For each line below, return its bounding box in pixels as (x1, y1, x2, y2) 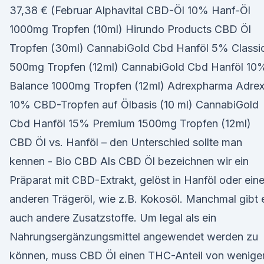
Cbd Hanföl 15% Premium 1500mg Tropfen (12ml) (9, 117, 251, 130)
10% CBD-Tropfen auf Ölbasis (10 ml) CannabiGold (9, 98, 259, 111)
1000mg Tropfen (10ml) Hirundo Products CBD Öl (9, 23, 251, 35)
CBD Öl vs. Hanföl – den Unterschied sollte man (9, 136, 242, 148)
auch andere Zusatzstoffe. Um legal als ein (9, 212, 216, 224)
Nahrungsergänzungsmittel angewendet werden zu (9, 230, 258, 243)
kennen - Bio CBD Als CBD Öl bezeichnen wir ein (9, 155, 249, 167)
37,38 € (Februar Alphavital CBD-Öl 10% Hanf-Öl (9, 4, 250, 16)
